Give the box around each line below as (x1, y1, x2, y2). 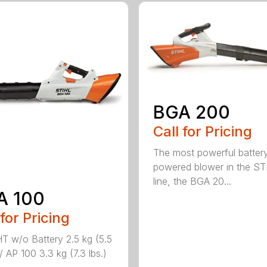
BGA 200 (153, 101, 230, 123)
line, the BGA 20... (153, 175, 231, 188)
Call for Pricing (153, 123, 252, 141)
